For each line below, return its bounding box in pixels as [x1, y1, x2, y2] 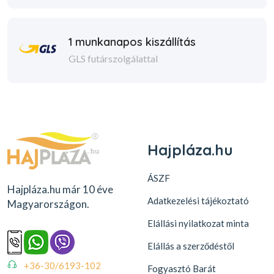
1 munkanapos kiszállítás [68, 34, 196, 49]
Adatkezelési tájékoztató [147, 195, 249, 206]
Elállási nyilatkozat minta [147, 218, 249, 229]
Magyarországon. [7, 197, 89, 210]
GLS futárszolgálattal [68, 52, 158, 64]
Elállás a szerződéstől [147, 240, 234, 251]
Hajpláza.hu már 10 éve [7, 182, 113, 196]
